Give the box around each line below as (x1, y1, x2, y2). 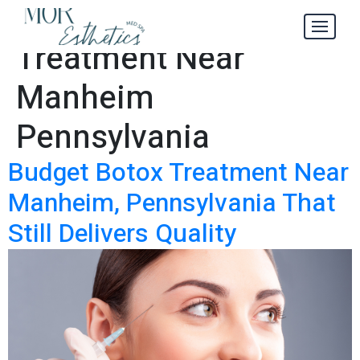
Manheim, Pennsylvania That (8, 184, 336, 222)
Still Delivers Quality (8, 215, 236, 252)
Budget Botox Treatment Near (8, 153, 349, 191)
